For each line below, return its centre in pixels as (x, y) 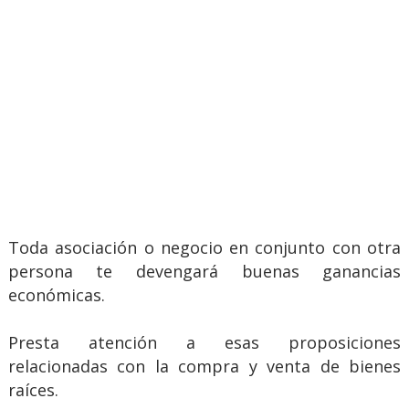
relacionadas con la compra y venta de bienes (204, 366)
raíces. (33, 389)
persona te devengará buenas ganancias (204, 271)
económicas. (56, 294)
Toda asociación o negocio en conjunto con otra (204, 247)
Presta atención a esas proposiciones (204, 342)
